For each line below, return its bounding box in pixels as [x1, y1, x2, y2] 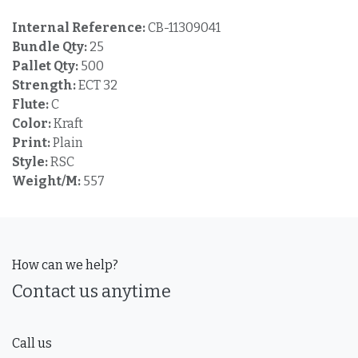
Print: [12, 135, 53, 151]
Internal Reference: [12, 20, 148, 36]
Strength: [12, 78, 78, 93]
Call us [12, 335, 52, 351]
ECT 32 [78, 78, 117, 93]
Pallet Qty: [12, 58, 81, 74]
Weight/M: [12, 173, 83, 189]
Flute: [12, 97, 51, 113]
